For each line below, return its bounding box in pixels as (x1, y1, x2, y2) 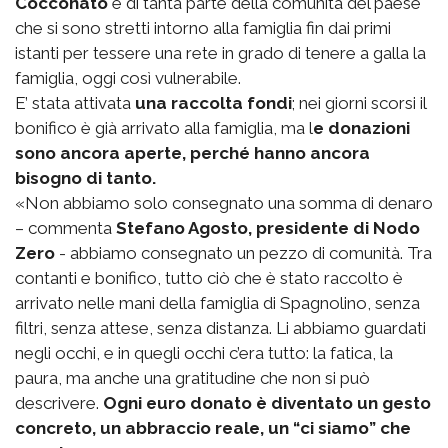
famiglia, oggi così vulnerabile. (15, 68, 241, 89)
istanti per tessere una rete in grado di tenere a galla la (15, 43, 426, 64)
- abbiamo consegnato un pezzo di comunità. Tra (55, 243, 432, 264)
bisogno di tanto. (15, 168, 156, 189)
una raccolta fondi (135, 93, 292, 114)
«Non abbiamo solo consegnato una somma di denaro (15, 193, 433, 214)
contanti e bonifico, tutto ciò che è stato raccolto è (15, 268, 403, 289)
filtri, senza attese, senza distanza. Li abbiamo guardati (15, 318, 426, 339)
